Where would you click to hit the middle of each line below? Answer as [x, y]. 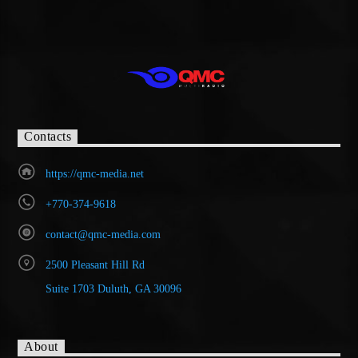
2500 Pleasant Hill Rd [95, 265]
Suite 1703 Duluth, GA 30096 [113, 288]
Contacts [48, 137]
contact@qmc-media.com [103, 234]
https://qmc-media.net [94, 173]
